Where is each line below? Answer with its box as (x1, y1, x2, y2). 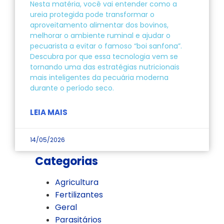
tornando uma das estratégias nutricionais (30, 61, 179, 72)
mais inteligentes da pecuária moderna (30, 72, 168, 82)
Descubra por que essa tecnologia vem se (30, 51, 178, 61)
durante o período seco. (30, 82, 114, 93)
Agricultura (55, 176, 98, 188)
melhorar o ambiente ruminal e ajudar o (30, 30, 170, 40)
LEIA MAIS (30, 106, 67, 117)
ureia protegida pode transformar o (30, 9, 154, 19)
